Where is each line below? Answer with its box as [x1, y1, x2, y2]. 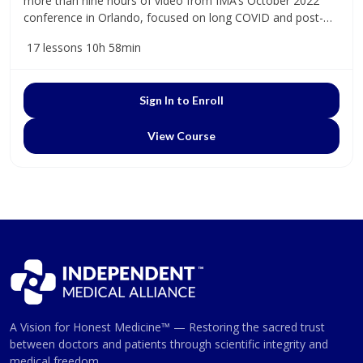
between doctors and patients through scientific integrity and [10, 335, 328, 352]
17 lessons [27, 40, 83, 56]
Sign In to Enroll [139, 93, 224, 108]
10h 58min [86, 40, 141, 56]
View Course [147, 129, 216, 143]
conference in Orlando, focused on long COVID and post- [23, 10, 323, 26]
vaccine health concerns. [23, 27, 152, 43]
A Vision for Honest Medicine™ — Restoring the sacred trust [10, 318, 325, 335]
